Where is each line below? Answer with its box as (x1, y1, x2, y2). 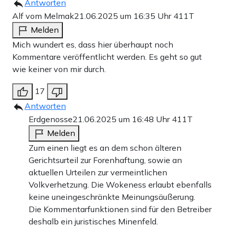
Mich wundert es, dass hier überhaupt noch (12, 39, 173, 50)
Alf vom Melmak (12, 11, 74, 21)
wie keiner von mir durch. (12, 64, 106, 75)
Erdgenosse (29, 114, 73, 125)
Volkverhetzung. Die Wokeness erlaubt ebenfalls (29, 179, 212, 190)
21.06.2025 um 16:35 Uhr (74, 11, 173, 21)
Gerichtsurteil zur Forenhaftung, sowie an (29, 155, 182, 166)
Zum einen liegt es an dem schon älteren (29, 143, 181, 153)
